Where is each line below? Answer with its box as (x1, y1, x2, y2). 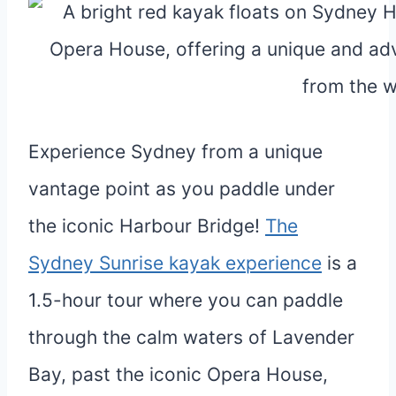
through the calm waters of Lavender (28, 325, 354, 348)
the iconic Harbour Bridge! (28, 214, 265, 237)
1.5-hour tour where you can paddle (28, 288, 343, 311)
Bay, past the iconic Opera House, (28, 362, 328, 385)
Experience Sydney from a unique (28, 140, 323, 163)
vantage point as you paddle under (28, 177, 335, 200)
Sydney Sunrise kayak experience (28, 251, 322, 274)
